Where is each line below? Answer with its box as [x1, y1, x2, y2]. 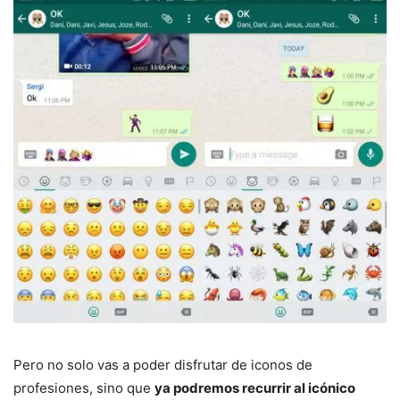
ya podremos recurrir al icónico [154, 379, 355, 396]
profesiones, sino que [13, 379, 154, 396]
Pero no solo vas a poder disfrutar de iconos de [13, 355, 312, 373]
